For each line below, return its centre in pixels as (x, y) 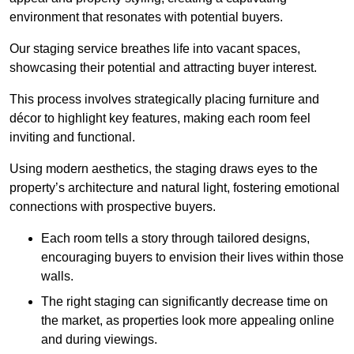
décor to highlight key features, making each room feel (160, 118)
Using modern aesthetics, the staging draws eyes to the (164, 168)
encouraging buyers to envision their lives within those (192, 257)
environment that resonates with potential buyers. (146, 17)
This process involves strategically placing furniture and (164, 99)
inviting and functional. (72, 137)
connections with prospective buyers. (113, 206)
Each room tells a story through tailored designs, (175, 238)
